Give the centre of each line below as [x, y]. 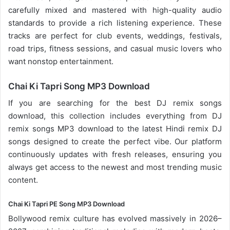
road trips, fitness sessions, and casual [82, 48]
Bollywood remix [39, 218]
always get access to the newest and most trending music [115, 167]
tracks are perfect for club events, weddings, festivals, [115, 35]
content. [23, 180]
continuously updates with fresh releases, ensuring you [115, 155]
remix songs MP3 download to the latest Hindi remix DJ [115, 129]
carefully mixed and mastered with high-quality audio [115, 10]
